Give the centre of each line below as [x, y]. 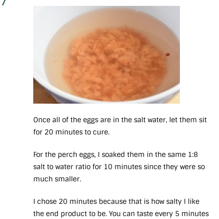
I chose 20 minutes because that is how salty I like [116, 202]
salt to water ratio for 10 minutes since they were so [119, 167]
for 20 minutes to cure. [72, 132]
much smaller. [57, 179]
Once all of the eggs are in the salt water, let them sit [120, 120]
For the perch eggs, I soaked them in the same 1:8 [116, 155]
